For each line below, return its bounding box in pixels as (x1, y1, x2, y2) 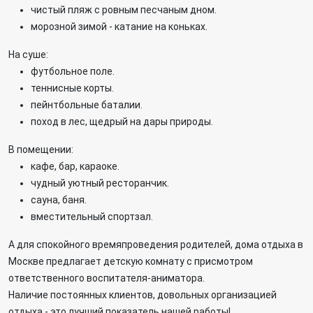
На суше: (8, 49, 48, 60)
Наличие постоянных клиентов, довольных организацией (8, 289, 277, 300)
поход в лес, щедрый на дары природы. (31, 116, 213, 127)
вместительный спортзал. (31, 211, 153, 222)
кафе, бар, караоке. (31, 161, 119, 172)
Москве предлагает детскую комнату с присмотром (8, 256, 253, 267)
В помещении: (8, 144, 73, 155)
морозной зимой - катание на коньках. (31, 21, 208, 32)
